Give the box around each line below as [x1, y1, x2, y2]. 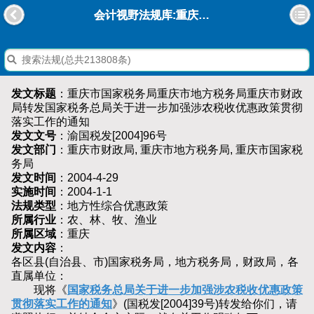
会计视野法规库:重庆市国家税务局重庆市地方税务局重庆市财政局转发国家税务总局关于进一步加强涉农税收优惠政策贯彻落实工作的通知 [198, 9, 210, 22]
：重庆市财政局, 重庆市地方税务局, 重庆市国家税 [56, 144, 303, 156]
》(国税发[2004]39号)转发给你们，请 [112, 298, 297, 310]
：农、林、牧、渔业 [56, 214, 157, 226]
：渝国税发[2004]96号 [56, 130, 167, 142]
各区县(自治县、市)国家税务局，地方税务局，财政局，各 [11, 256, 299, 268]
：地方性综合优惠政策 [56, 200, 168, 212]
